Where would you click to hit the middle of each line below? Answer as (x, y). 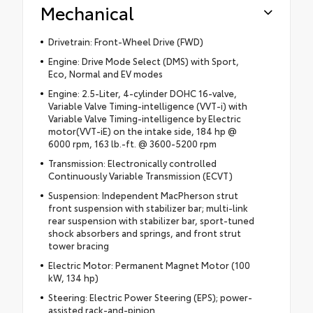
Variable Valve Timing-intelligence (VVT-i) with (147, 106)
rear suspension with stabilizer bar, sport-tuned (151, 220)
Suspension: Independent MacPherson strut (143, 195)
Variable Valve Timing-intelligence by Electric (144, 118)
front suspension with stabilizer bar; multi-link (148, 208)
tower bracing (78, 246)
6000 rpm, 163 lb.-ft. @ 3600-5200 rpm (132, 144)
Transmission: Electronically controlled (132, 163)
